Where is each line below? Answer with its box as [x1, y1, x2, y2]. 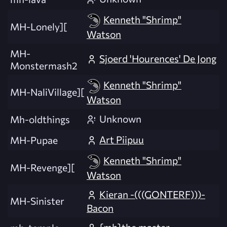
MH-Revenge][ [10, 161, 74, 174]
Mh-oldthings [10, 113, 70, 126]
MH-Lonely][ [10, 20, 67, 33]
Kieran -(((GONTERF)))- [99, 188, 205, 201]
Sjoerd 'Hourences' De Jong [99, 52, 216, 65]
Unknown [99, 112, 141, 125]
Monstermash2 [10, 59, 78, 72]
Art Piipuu [99, 133, 144, 146]
